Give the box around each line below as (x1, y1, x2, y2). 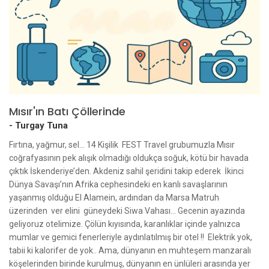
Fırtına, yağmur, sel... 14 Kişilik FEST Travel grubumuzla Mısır (9, 139, 235, 150)
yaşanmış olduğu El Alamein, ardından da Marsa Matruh (9, 192, 219, 202)
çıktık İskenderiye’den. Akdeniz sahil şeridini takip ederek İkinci (9, 166, 244, 176)
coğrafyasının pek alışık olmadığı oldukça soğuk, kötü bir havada (9, 153, 249, 163)
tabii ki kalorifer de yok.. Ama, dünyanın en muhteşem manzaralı (9, 245, 251, 255)
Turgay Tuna (15, 119, 68, 131)
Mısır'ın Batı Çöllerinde (9, 103, 125, 119)
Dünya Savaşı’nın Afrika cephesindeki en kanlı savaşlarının (9, 179, 228, 189)
